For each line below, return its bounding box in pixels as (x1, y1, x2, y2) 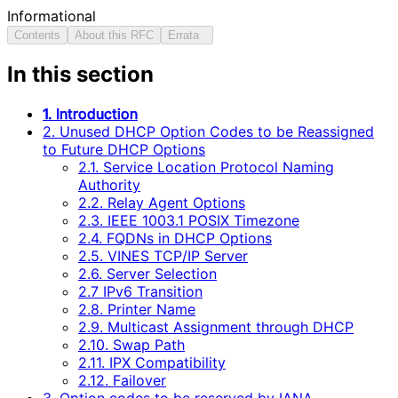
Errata (168, 28, 206, 42)
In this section (7, 61, 154, 88)
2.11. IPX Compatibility (78, 354, 226, 372)
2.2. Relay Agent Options (78, 194, 245, 212)
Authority (78, 176, 140, 195)
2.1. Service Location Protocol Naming (78, 158, 334, 177)
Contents (14, 28, 60, 42)
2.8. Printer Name (78, 300, 195, 319)
